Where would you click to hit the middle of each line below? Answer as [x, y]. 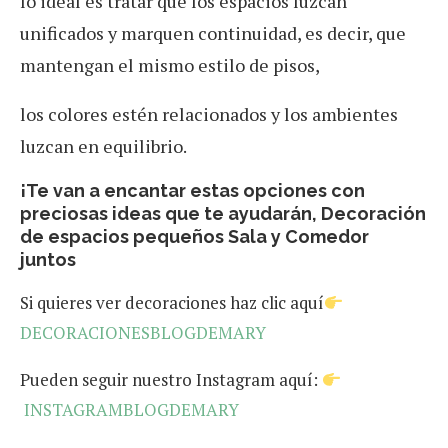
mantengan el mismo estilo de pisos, [170, 65]
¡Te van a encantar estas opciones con [192, 191]
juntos [48, 260]
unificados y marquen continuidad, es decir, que [213, 33]
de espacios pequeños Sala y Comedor [194, 237]
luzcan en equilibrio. [103, 146]
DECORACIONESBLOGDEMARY [143, 333]
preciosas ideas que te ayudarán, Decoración [223, 214]
